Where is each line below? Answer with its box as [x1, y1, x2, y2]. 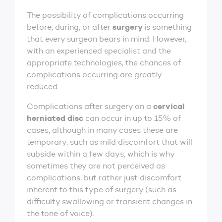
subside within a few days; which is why [27, 149, 174, 159]
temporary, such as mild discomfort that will [27, 137, 192, 147]
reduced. [27, 82, 63, 91]
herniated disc [27, 113, 83, 123]
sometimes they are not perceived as [27, 161, 165, 170]
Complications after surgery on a [27, 102, 153, 111]
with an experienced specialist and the [27, 46, 171, 55]
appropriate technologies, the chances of [27, 58, 181, 67]
